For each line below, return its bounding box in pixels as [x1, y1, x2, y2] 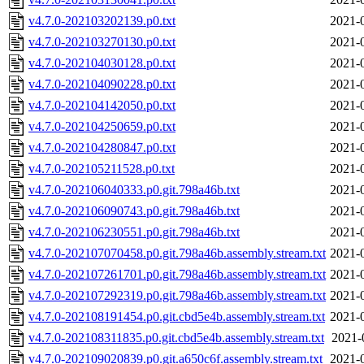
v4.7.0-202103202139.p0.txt [28, 14, 175, 28]
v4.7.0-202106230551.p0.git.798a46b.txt [28, 225, 240, 240]
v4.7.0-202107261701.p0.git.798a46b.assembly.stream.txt [28, 267, 326, 282]
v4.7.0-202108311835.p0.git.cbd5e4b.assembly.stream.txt [28, 331, 324, 345]
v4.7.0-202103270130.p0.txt [28, 35, 175, 50]
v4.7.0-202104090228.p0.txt [28, 77, 175, 92]
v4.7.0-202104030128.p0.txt [28, 56, 175, 71]
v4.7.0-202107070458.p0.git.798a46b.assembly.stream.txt [28, 246, 326, 261]
